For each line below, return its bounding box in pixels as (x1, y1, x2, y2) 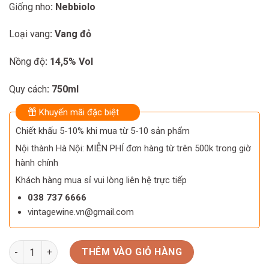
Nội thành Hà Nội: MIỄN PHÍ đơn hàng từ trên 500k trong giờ (16, 142, 251, 154)
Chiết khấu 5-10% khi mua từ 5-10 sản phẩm (16, 125, 190, 136)
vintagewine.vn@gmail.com (27, 206, 134, 217)
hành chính (16, 157, 58, 168)
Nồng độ (9, 56, 45, 68)
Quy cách (9, 83, 47, 95)
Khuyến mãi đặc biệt (37, 106, 119, 118)
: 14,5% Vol (45, 56, 93, 68)
